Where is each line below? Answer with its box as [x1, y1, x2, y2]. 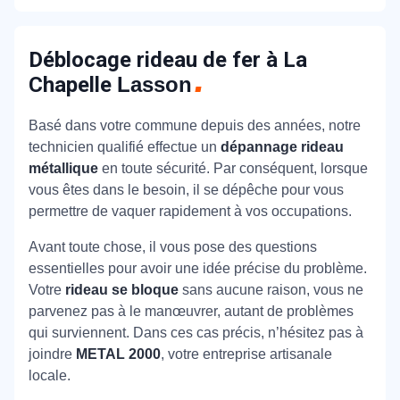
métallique [29, 160, 98, 176]
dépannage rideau [221, 138, 344, 154]
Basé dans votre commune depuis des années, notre [29, 117, 361, 133]
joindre [29, 346, 76, 362]
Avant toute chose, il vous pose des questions [29, 238, 317, 254]
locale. [29, 367, 71, 383]
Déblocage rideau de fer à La [29, 46, 307, 72]
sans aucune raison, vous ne [179, 281, 363, 297]
